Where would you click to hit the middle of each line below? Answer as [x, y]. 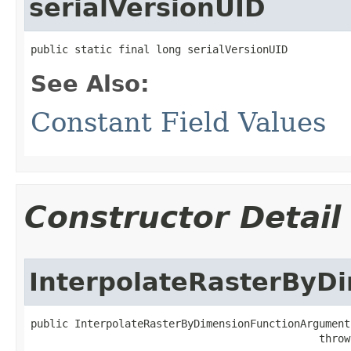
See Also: [90, 83]
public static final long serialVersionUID [159, 49]
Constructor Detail [183, 217]
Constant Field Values [178, 122]
